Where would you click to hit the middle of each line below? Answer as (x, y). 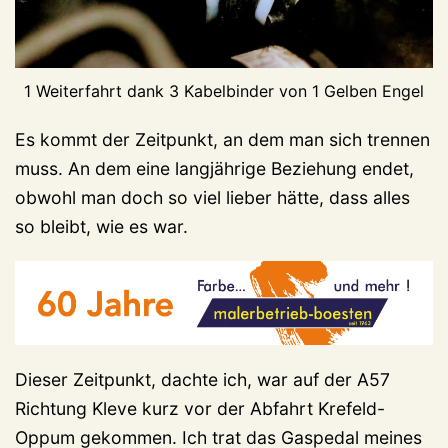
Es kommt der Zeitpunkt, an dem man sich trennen (222, 140)
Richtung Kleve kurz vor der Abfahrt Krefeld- (200, 408)
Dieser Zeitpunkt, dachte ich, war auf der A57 (202, 379)
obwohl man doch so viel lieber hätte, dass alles (212, 198)
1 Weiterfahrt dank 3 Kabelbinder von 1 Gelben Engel (224, 91)
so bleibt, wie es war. (101, 227)
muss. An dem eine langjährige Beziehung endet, (214, 169)
